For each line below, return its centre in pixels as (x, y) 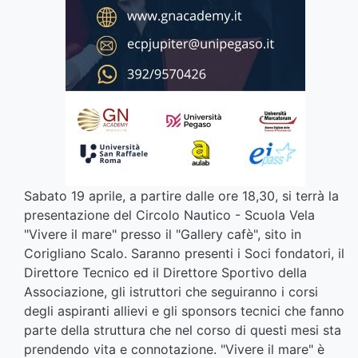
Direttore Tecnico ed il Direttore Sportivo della (165, 272)
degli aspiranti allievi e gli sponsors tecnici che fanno (184, 310)
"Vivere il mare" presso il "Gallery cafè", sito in (163, 234)
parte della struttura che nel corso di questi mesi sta (183, 330)
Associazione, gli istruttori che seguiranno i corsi (171, 291)
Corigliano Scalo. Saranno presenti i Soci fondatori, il (184, 253)
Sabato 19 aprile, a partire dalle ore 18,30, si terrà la (181, 195)
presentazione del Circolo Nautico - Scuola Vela (169, 215)
